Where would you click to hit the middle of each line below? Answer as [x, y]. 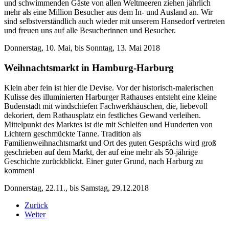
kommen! [19, 170]
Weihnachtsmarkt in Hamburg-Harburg [89, 67]
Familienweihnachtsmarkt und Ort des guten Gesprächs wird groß [110, 143]
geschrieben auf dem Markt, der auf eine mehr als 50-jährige [101, 152]
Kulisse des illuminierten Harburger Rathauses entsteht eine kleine [110, 97]
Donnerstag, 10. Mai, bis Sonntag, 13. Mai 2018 [82, 48]
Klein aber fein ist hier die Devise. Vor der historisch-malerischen [109, 87]
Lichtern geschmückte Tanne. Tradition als [73, 133]
